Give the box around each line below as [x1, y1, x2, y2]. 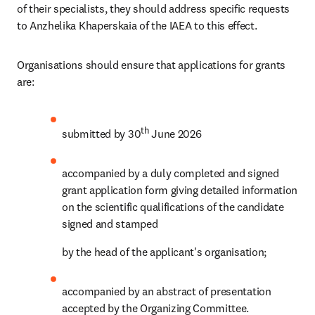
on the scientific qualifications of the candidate [62, 200, 284, 214]
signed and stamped [62, 217, 158, 231]
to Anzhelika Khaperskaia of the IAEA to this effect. [17, 18, 257, 32]
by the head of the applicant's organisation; [62, 245, 266, 259]
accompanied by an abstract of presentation [62, 284, 271, 299]
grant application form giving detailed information [62, 183, 297, 198]
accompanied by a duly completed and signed [62, 166, 279, 181]
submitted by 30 [62, 127, 141, 141]
